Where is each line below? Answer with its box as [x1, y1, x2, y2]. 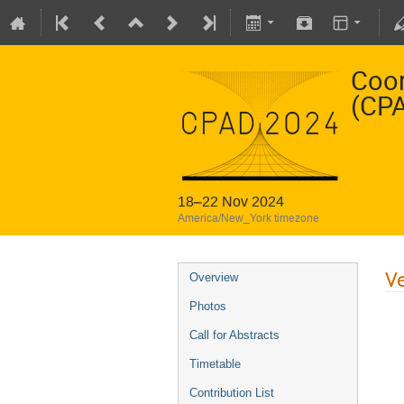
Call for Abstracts [189, 328, 280, 342]
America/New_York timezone [178, 211, 319, 225]
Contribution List [189, 386, 274, 399]
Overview [189, 271, 238, 284]
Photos [189, 299, 226, 313]
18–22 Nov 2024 [178, 192, 284, 211]
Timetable [189, 357, 241, 371]
